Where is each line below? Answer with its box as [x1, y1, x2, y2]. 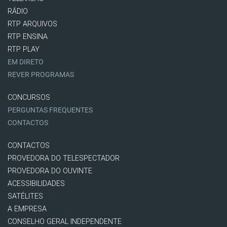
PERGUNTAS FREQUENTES [8, 105, 93, 115]
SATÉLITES [8, 192, 43, 201]
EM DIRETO [8, 57, 44, 66]
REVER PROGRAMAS [8, 70, 74, 79]
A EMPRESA [8, 204, 47, 213]
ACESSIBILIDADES [8, 179, 65, 188]
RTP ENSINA [8, 32, 48, 41]
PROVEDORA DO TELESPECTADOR [8, 154, 120, 163]
